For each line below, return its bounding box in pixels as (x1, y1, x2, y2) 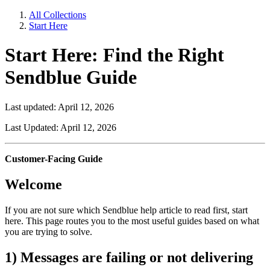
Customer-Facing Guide (5, 153, 102, 164)
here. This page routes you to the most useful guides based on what (5, 215, 259, 226)
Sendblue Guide (5, 66, 137, 89)
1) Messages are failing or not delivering (5, 249, 253, 265)
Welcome (5, 176, 62, 192)
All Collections (29, 10, 86, 20)
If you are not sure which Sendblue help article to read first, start (5, 204, 248, 215)
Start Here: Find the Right (5, 44, 224, 66)
